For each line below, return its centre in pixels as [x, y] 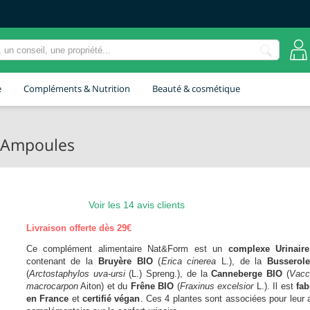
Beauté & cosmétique [196, 89]
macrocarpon [52, 286]
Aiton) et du [104, 286]
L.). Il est [275, 286]
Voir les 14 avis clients [136, 205]
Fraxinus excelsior [217, 286]
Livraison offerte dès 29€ [79, 228]
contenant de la [62, 261]
